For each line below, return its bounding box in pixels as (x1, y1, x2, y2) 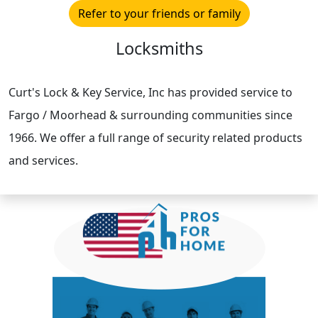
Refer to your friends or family (77, 5, 241, 21)
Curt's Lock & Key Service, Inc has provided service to (9, 84, 292, 100)
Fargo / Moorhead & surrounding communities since (9, 106, 292, 123)
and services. (9, 152, 78, 168)
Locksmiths (115, 36, 203, 60)
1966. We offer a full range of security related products (9, 129, 302, 146)
